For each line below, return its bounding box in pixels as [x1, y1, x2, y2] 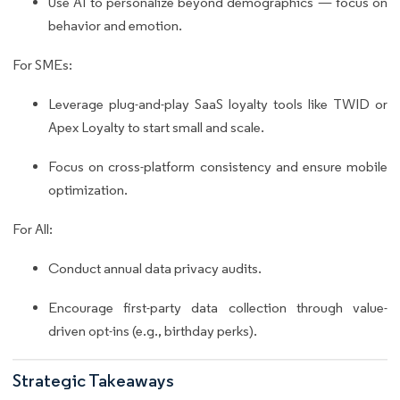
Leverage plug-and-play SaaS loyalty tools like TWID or [48, 96, 387, 113]
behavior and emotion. [48, 17, 182, 35]
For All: [12, 221, 53, 238]
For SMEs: [12, 56, 72, 74]
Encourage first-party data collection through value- [48, 299, 387, 317]
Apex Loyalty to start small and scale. [48, 119, 264, 137]
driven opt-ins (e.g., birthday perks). [48, 322, 257, 340]
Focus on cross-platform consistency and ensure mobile [48, 158, 387, 176]
